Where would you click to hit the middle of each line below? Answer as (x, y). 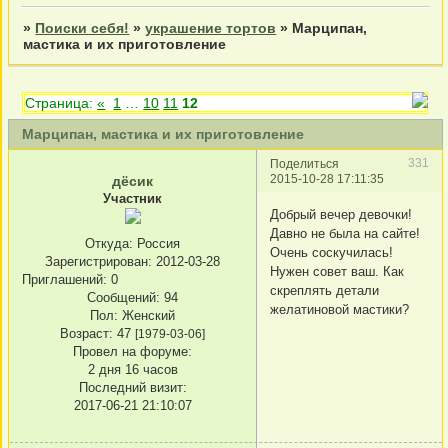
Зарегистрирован (96, 261)
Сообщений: (123, 297)
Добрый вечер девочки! (341, 214)
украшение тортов (211, 28)
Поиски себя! (82, 28)
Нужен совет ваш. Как (337, 271)
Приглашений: (64, 279)
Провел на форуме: (132, 351)
